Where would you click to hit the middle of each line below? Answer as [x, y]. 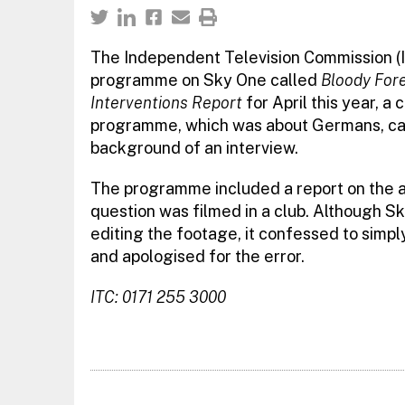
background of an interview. [194, 147]
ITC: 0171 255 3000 [158, 297]
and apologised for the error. [197, 256]
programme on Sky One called [205, 80]
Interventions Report [166, 102]
